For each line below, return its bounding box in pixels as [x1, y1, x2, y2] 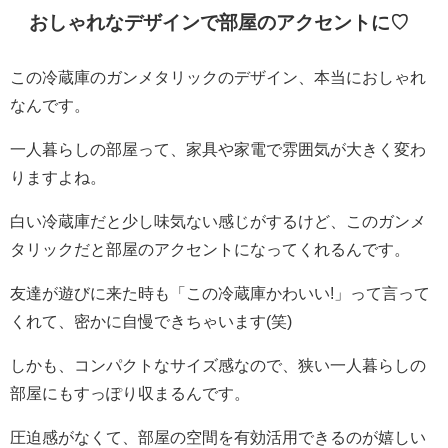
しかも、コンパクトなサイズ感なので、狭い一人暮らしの [10, 357, 426, 374]
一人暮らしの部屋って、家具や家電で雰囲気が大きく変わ [10, 141, 426, 158]
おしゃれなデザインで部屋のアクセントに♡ [29, 13, 410, 33]
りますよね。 [10, 169, 106, 186]
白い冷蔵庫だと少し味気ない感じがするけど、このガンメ [10, 213, 426, 230]
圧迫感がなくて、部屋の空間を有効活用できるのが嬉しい [10, 429, 426, 446]
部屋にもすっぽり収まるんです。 [10, 385, 250, 402]
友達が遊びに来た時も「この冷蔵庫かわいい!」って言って [10, 285, 430, 302]
